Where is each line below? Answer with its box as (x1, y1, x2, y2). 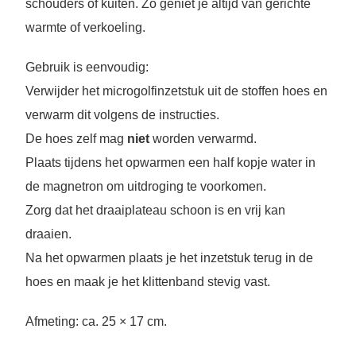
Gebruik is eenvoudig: (25, 60, 149, 74)
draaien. (25, 226, 72, 241)
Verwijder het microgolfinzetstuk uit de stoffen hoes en (25, 83, 327, 98)
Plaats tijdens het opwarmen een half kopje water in (25, 155, 315, 169)
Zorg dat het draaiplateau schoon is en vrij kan (25, 203, 285, 217)
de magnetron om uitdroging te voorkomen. (25, 179, 266, 193)
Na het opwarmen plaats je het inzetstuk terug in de (25, 250, 313, 265)
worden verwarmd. (152, 131, 257, 145)
